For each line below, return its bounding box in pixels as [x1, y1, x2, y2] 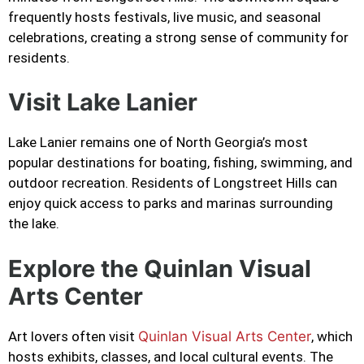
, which [311, 327, 353, 344]
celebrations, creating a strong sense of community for [8, 28, 349, 45]
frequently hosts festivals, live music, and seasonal [8, 8, 321, 25]
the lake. [8, 215, 59, 232]
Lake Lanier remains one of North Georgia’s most [8, 134, 308, 151]
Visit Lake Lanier [8, 88, 197, 117]
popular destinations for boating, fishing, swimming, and [8, 154, 353, 171]
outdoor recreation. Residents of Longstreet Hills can [8, 175, 337, 192]
